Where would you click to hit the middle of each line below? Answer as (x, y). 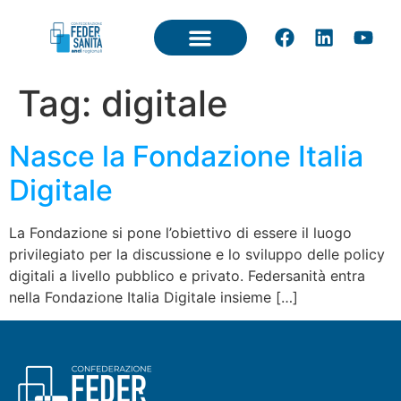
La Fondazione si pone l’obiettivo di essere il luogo (180, 233)
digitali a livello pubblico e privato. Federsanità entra (187, 276)
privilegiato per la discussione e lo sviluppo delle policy (197, 254)
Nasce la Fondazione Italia (186, 156)
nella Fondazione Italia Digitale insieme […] (154, 297)
